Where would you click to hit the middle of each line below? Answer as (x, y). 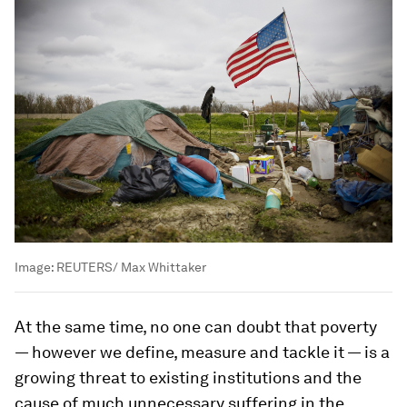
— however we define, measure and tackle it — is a (202, 352)
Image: (35, 268)
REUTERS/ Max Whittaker (131, 268)
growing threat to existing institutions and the (188, 378)
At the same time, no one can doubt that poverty (196, 327)
